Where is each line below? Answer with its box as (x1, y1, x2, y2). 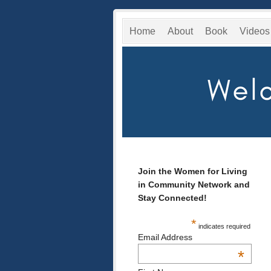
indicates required (197, 222, 251, 230)
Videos (240, 26, 270, 36)
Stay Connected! (138, 192, 207, 203)
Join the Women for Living (138, 166, 247, 176)
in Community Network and (138, 179, 250, 189)
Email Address (138, 232, 192, 242)
